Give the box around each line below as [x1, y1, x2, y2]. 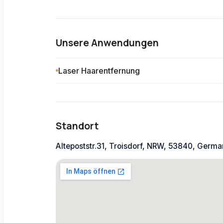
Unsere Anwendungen [56, 36, 159, 49]
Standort [56, 119, 99, 132]
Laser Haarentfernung [58, 65, 140, 76]
